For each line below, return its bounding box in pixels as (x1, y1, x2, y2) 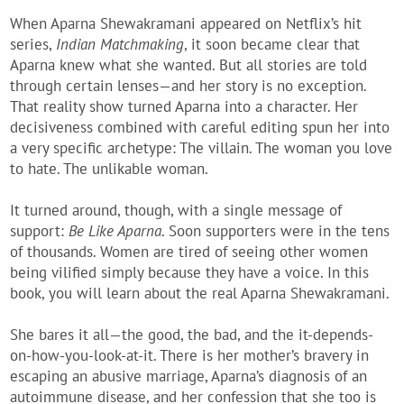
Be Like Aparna (69, 221, 162, 242)
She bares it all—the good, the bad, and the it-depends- (10, 325, 374, 345)
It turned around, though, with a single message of (10, 200, 343, 221)
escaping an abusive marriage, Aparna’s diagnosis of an (10, 366, 368, 387)
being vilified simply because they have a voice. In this (10, 262, 370, 283)
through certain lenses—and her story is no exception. (10, 76, 367, 96)
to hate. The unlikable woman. (10, 159, 209, 179)
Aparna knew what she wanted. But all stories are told (10, 55, 368, 76)
